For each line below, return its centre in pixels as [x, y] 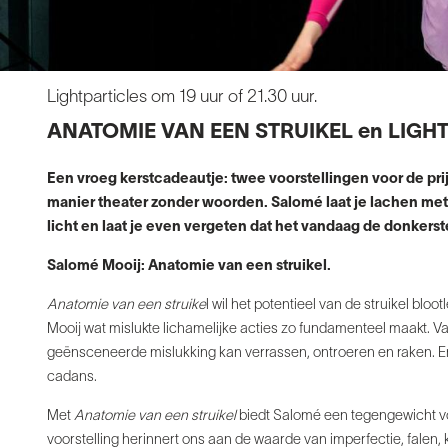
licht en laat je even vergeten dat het [174, 228]
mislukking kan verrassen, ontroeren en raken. [294, 354]
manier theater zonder [124, 204]
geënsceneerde [98, 354]
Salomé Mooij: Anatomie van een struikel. [189, 267]
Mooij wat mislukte [105, 330]
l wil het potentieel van [275, 306]
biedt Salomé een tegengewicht [339, 417]
